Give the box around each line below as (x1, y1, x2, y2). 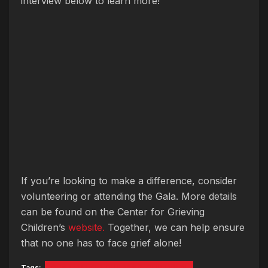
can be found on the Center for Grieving (21, 205, 205, 218)
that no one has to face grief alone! (21, 236, 181, 249)
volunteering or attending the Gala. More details (21, 190, 237, 202)
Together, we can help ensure (105, 221, 245, 233)
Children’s (21, 221, 68, 233)
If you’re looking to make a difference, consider (21, 174, 237, 187)
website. (68, 221, 105, 233)
